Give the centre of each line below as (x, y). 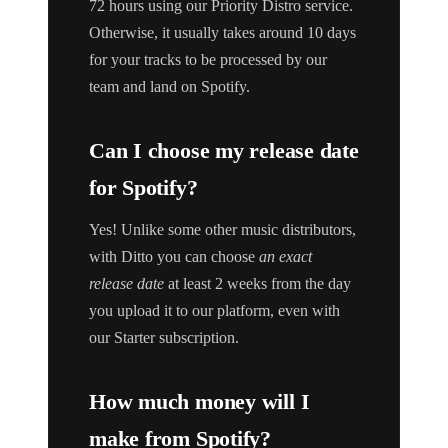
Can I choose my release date (224, 151)
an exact (285, 257)
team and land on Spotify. (169, 87)
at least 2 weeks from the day (257, 284)
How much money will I (199, 402)
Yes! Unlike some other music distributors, (222, 230)
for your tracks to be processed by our (208, 60)
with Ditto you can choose (174, 257)
